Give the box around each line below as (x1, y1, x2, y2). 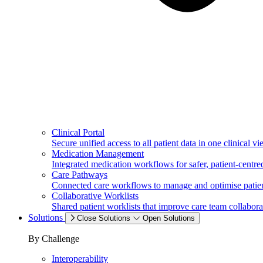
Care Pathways (52, 170, 107, 180)
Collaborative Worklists (52, 191, 139, 201)
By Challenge (28, 234, 79, 244)
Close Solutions (77, 214, 130, 222)
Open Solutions (143, 214, 195, 222)
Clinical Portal (52, 127, 104, 137)
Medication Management (52, 149, 144, 159)
